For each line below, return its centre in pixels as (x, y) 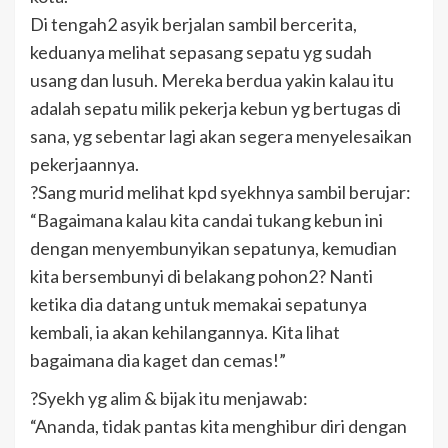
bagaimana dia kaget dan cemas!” (158, 359)
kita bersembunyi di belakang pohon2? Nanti (201, 275)
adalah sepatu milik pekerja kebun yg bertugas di (215, 107)
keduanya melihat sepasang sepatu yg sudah (201, 51)
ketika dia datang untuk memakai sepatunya (198, 303)
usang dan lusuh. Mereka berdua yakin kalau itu (212, 79)
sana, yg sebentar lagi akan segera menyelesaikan (221, 135)
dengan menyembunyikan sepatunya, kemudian (213, 247)
